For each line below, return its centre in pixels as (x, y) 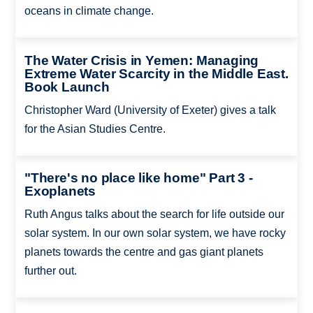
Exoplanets (60, 191)
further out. (50, 271)
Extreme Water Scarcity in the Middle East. (156, 73)
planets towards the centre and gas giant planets (144, 252)
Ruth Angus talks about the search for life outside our (154, 214)
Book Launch (67, 87)
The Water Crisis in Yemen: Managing (141, 60)
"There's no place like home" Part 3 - (138, 178)
